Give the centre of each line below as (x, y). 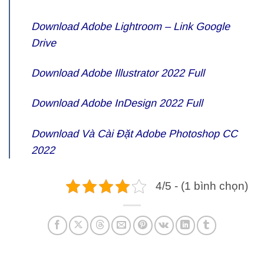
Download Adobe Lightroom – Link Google (131, 26)
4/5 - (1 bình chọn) (202, 186)
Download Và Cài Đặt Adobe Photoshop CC (134, 133)
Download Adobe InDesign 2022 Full (117, 103)
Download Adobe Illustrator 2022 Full (118, 73)
